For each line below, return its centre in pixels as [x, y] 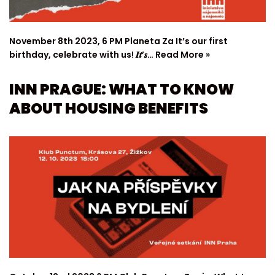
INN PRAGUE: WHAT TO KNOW [122, 89]
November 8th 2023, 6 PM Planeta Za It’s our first [118, 41]
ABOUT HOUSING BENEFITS [109, 108]
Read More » [183, 54]
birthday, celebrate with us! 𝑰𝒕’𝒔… [82, 54]
